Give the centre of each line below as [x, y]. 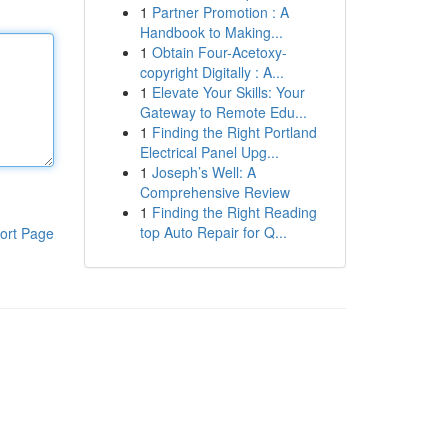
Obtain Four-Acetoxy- [219, 52]
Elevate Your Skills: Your [228, 92]
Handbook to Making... [211, 32]
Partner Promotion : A [220, 12]
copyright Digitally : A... [211, 72]
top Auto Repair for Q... [213, 232]
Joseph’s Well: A [203, 172]
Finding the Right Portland [234, 132]
